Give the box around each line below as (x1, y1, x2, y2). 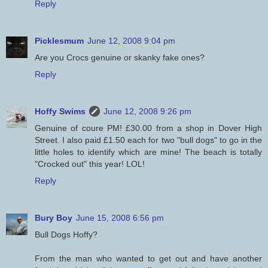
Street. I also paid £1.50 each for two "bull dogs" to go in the (35, 135, 262, 145)
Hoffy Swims (35, 106, 86, 117)
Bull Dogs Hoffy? (35, 230, 98, 240)
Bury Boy (35, 213, 72, 223)
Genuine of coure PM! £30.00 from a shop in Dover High (35, 123, 262, 133)
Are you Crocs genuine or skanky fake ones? (35, 53, 205, 63)
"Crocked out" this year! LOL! (35, 159, 145, 169)
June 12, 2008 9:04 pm (87, 36, 175, 46)
